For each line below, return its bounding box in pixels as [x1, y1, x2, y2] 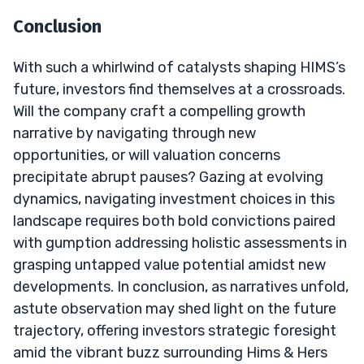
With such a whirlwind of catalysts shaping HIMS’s [13, 58, 345, 76]
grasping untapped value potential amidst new [13, 255, 326, 274]
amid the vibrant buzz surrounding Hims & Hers [13, 343, 327, 362]
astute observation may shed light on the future [13, 299, 336, 318]
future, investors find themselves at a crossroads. [13, 80, 345, 98]
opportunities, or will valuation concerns [13, 145, 280, 164]
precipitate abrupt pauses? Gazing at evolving [13, 167, 323, 186]
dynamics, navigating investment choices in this [13, 189, 335, 208]
